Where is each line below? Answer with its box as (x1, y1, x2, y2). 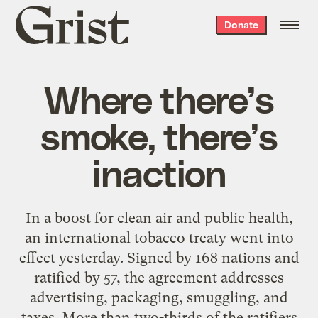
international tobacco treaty (44, 229, 226, 246)
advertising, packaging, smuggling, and (30, 288, 288, 306)
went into (226, 229, 294, 246)
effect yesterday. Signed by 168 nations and (18, 248, 300, 266)
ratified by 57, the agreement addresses (34, 268, 284, 286)
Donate (224, 18, 258, 31)
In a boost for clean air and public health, (25, 209, 293, 226)
